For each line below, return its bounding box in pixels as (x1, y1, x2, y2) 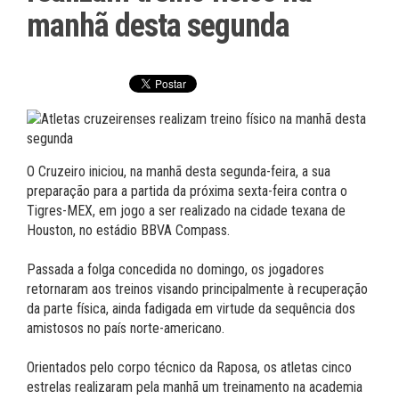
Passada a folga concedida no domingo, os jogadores (27, 261, 324, 278)
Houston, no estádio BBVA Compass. (27, 222, 230, 239)
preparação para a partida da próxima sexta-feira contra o (27, 183, 347, 199)
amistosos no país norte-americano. (27, 320, 224, 337)
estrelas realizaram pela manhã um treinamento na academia (27, 379, 362, 395)
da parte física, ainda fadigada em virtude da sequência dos (27, 300, 355, 317)
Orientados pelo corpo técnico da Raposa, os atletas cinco (27, 359, 352, 376)
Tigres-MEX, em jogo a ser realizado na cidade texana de (27, 202, 346, 219)
